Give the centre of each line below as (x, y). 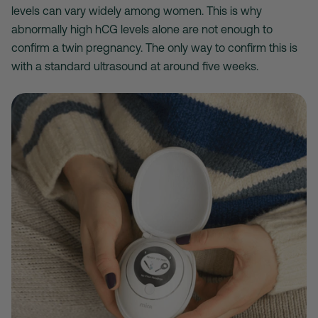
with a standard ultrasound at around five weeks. (135, 66)
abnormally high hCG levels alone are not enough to (142, 29)
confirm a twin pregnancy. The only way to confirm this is (154, 47)
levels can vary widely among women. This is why (137, 10)
